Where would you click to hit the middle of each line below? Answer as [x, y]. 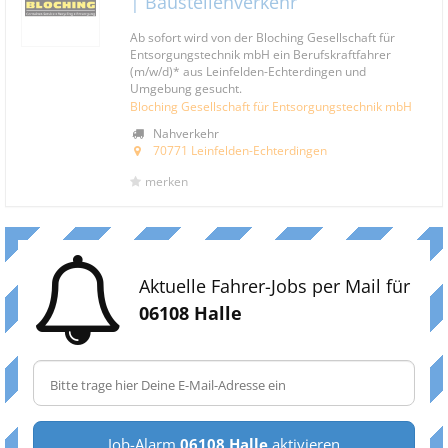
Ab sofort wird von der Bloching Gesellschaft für [262, 37]
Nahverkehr [184, 133]
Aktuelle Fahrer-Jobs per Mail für [274, 286]
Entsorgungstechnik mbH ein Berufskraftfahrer [260, 54]
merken [166, 181]
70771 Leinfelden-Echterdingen [240, 150]
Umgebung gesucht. [186, 88]
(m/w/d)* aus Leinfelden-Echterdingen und [248, 71]
